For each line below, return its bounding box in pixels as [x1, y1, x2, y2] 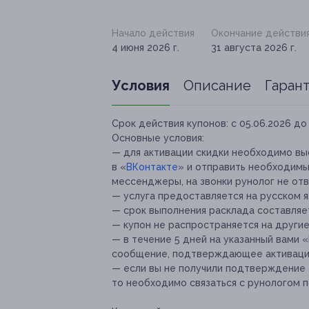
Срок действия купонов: [112, 118, 228, 130]
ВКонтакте [126, 161, 178, 173]
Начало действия [112, 28, 195, 39]
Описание [183, 77, 251, 94]
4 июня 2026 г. [112, 42, 179, 54]
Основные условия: [112, 132, 204, 144]
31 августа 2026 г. [211, 42, 297, 54]
